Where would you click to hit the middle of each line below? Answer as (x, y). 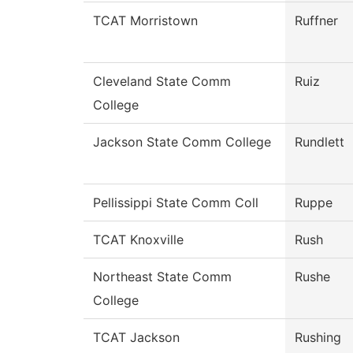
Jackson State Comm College (182, 142)
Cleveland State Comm (162, 82)
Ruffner (316, 21)
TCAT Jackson (136, 338)
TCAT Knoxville (138, 240)
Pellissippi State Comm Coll (176, 203)
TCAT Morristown (145, 21)
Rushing (318, 338)
